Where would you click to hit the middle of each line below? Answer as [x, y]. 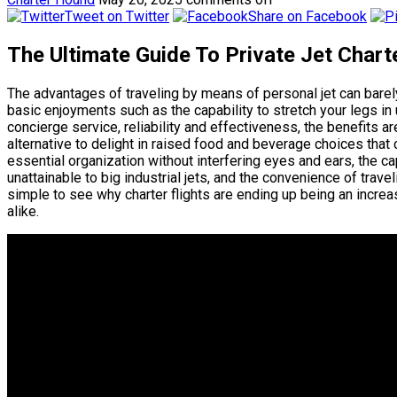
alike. [23, 211]
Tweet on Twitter [117, 16]
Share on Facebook [307, 16]
